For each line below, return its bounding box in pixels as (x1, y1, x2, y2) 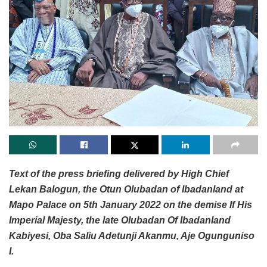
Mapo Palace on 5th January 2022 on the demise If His (9, 199, 252, 210)
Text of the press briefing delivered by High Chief (9, 168, 229, 179)
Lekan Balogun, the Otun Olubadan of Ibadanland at (9, 184, 243, 194)
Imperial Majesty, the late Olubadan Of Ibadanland (9, 215, 231, 225)
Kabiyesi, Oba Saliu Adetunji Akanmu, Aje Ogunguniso (9, 230, 254, 241)
